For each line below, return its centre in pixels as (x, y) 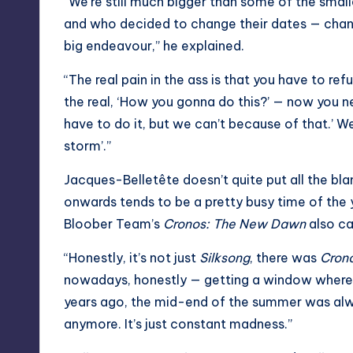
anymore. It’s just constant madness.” (178, 323)
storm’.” (87, 145)
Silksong (225, 257)
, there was (285, 257)
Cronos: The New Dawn (234, 223)
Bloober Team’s (113, 223)
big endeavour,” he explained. (154, 45)
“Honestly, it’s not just (132, 257)
